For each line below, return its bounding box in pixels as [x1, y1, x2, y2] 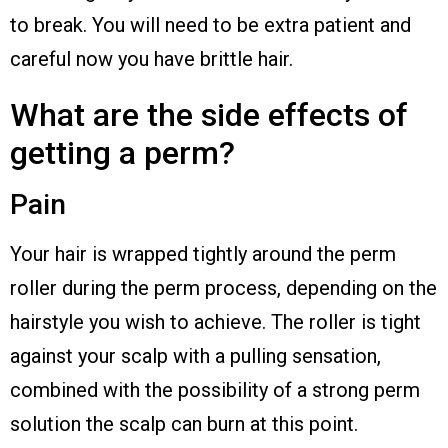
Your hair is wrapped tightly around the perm [10, 241, 396, 266]
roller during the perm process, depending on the [10, 275, 437, 300]
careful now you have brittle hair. [10, 46, 293, 71]
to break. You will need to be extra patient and [10, 12, 411, 37]
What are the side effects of [10, 95, 408, 134]
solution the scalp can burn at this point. [10, 411, 358, 436]
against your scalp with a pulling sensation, [10, 343, 381, 368]
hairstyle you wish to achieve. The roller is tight [10, 309, 421, 334]
